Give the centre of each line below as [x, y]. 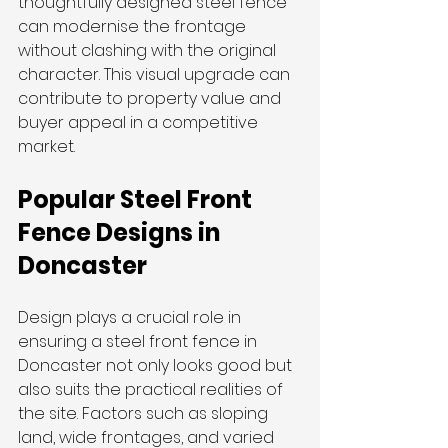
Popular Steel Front [137, 199]
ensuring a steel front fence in [139, 341]
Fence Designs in [121, 232]
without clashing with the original [149, 50]
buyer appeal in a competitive [140, 122]
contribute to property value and [151, 98]
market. [46, 146]
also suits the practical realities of [152, 389]
